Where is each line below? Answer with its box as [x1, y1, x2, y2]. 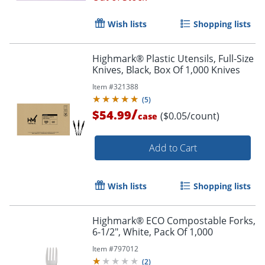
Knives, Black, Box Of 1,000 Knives [92, 63, 240, 76]
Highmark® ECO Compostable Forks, [92, 214, 256, 227]
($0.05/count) [160, 109, 219, 122]
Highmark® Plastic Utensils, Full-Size [92, 51, 254, 65]
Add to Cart [148, 141, 197, 154]
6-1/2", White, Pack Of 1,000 [92, 225, 213, 238]
